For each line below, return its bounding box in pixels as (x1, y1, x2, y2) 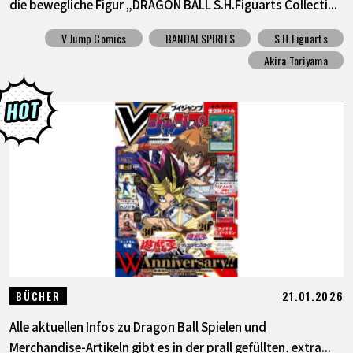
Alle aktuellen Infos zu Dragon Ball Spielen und (9, 317, 266, 335)
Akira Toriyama (263, 52, 328, 69)
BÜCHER (16, 287, 61, 304)
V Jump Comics (61, 29, 127, 46)
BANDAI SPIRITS (165, 29, 235, 46)
